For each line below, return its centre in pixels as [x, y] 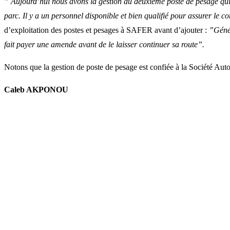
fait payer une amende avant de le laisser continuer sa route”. [104, 45]
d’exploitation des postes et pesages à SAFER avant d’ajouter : [107, 30]
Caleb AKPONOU [36, 90]
